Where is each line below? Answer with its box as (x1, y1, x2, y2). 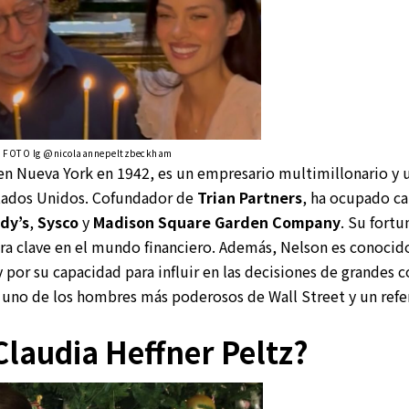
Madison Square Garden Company (93, 210, 341, 233)
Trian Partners (197, 185, 302, 208)
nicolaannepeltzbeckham (53, 145, 173, 160)
